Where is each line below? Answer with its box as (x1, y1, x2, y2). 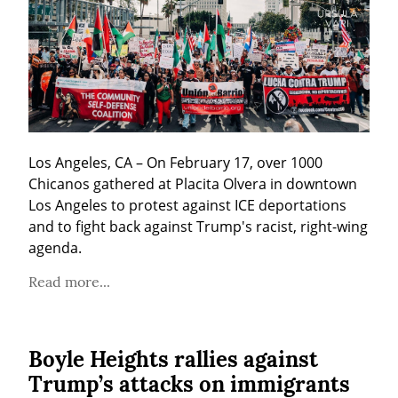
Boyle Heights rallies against (28, 345, 318, 373)
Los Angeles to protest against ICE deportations (28, 195, 346, 215)
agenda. (28, 237, 82, 258)
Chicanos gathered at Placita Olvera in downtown (28, 173, 357, 194)
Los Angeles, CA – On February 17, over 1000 (28, 152, 322, 172)
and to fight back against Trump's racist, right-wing (28, 216, 368, 236)
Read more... (28, 272, 110, 291)
